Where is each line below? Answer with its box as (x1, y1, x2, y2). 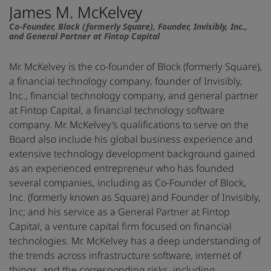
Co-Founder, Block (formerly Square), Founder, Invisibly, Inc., (9, 21, 247, 33)
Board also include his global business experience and (9, 132, 253, 146)
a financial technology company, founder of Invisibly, (9, 74, 243, 88)
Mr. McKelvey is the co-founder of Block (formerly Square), (9, 60, 262, 74)
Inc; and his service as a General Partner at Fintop (9, 205, 230, 219)
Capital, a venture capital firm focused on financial (9, 220, 232, 233)
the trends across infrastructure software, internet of (9, 249, 241, 263)
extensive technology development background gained (9, 147, 255, 161)
